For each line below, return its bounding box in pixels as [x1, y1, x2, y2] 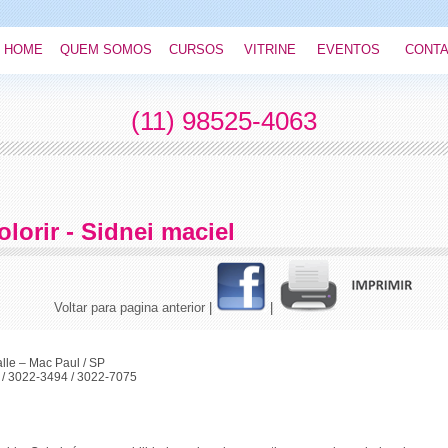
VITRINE [244, 42, 296, 57]
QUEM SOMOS [59, 42, 152, 57]
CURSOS [168, 42, 224, 57]
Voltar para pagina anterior [53, 300, 205, 315]
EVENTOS [317, 42, 380, 57]
